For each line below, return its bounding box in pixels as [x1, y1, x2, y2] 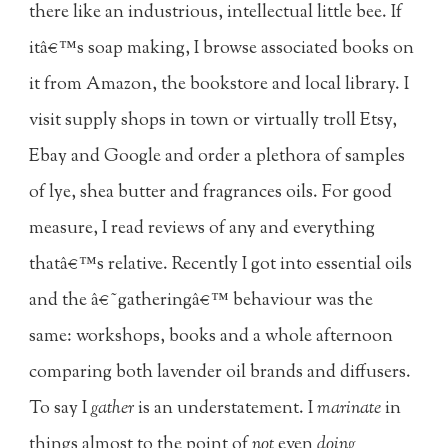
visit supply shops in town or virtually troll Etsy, [29, 108, 398, 135]
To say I [29, 396, 88, 423]
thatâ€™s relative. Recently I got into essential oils [29, 252, 413, 279]
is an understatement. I [134, 396, 318, 423]
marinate [317, 396, 382, 423]
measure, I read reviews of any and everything [29, 216, 376, 243]
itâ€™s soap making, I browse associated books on [29, 36, 415, 63]
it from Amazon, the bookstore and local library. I [29, 72, 410, 99]
